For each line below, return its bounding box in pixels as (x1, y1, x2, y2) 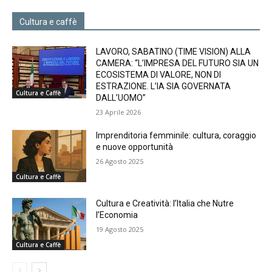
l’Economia (96, 210, 138, 220)
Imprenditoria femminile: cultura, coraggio (96, 131, 257, 141)
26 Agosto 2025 (96, 157, 144, 166)
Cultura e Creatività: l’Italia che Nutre (96, 199, 234, 209)
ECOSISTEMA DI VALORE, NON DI (96, 70, 222, 80)
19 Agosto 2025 (96, 225, 144, 234)
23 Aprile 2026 (96, 107, 141, 117)
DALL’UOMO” (96, 93, 146, 103)
